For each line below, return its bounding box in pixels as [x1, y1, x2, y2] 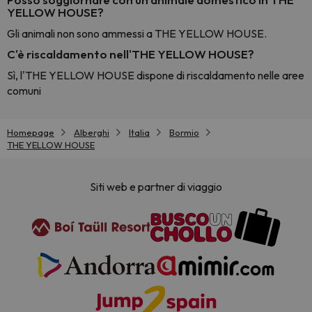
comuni [7, 84, 41, 97]
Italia [129, 127, 150, 138]
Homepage [7, 127, 54, 138]
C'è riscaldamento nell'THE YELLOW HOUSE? [7, 47, 254, 61]
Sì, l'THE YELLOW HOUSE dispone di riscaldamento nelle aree [7, 68, 304, 82]
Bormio [169, 127, 199, 138]
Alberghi [74, 127, 109, 138]
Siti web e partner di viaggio [90, 180, 222, 194]
